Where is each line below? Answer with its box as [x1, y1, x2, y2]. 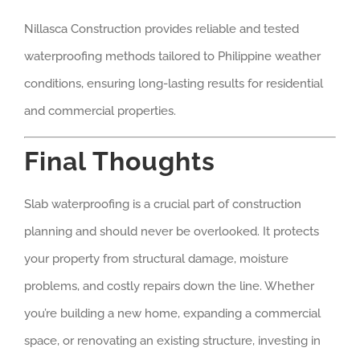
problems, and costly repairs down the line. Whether [24, 278, 314, 293]
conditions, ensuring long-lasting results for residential [24, 76, 323, 92]
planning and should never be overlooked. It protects [24, 223, 319, 239]
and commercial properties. [24, 104, 176, 119]
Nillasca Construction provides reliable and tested [24, 22, 299, 37]
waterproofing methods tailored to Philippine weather [24, 49, 321, 64]
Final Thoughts [24, 145, 215, 176]
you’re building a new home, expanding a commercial [24, 305, 321, 321]
